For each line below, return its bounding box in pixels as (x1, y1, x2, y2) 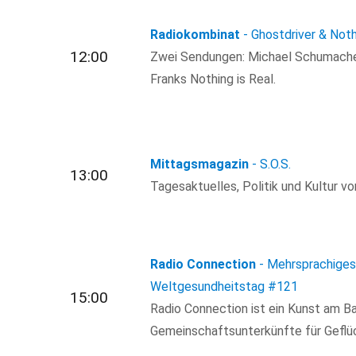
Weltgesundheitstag (150, 279, 265, 295)
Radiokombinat (150, 26, 241, 42)
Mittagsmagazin (150, 156, 250, 172)
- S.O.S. (252, 156, 292, 172)
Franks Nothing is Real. (150, 71, 277, 87)
